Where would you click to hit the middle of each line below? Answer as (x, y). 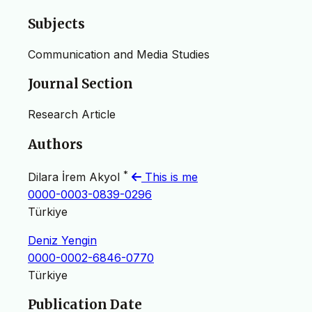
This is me (170, 177)
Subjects (56, 24)
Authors (55, 144)
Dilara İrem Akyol (76, 177)
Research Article (72, 114)
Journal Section (80, 84)
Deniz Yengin (62, 240)
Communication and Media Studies (119, 54)
